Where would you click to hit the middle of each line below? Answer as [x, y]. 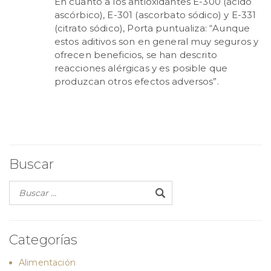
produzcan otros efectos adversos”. [136, 81]
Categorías [44, 240]
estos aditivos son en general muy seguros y [156, 41]
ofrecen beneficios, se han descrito [135, 54]
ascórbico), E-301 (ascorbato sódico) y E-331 [155, 15]
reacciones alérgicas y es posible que [141, 68]
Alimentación [47, 262]
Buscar [31, 164]
